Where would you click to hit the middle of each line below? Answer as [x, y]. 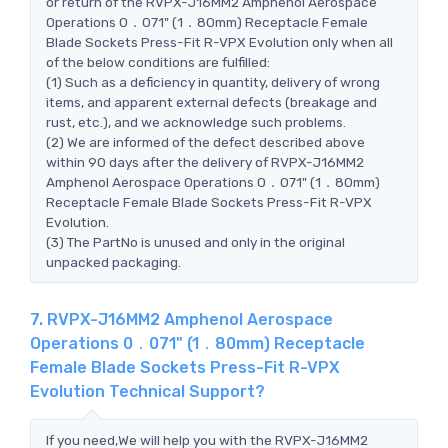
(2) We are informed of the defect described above [205, 141]
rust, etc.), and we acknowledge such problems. [196, 121]
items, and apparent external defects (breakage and [211, 101]
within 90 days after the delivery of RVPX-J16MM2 [205, 161]
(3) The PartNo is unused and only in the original [195, 241]
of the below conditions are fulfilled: [158, 61]
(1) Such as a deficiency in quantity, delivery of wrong [213, 81]
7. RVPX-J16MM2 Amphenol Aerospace [181, 319]
